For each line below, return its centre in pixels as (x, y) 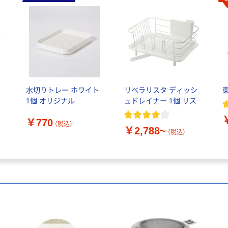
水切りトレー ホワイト (62, 90)
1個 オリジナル (50, 101)
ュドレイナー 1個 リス (160, 101)
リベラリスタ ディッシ (161, 90)
